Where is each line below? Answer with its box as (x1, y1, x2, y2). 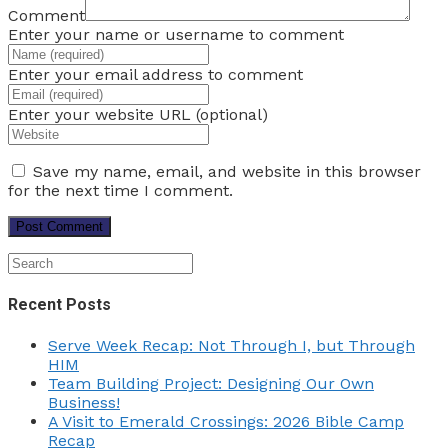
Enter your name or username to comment (8, 25, 344, 45)
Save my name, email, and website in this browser (33, 162, 421, 182)
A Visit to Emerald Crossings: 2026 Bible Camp (48, 411, 404, 431)
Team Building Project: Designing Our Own (48, 373, 374, 393)
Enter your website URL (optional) (8, 105, 268, 125)
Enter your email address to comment (8, 65, 303, 85)
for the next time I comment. (8, 181, 233, 201)
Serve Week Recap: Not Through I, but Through (48, 335, 415, 355)
